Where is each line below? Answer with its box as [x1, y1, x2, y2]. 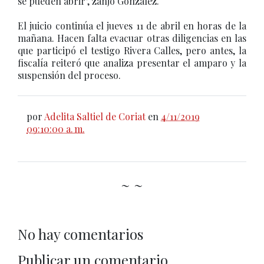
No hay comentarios [18, 225, 143, 243]
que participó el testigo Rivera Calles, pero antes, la [18, 44, 246, 57]
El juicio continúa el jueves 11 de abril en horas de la [18, 19, 246, 32]
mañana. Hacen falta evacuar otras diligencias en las [18, 32, 246, 44]
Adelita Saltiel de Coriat [44, 110, 146, 123]
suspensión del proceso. [18, 69, 121, 81]
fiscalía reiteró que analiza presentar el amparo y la [18, 57, 246, 69]
